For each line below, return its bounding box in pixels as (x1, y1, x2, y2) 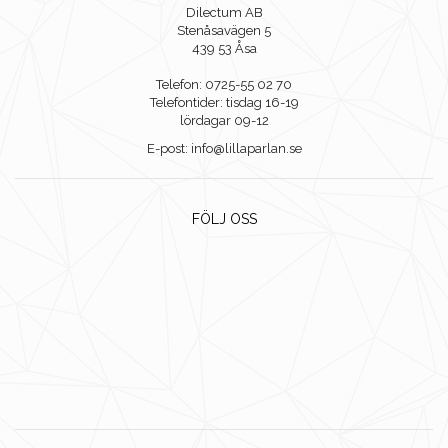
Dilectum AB (185, 5, 263, 21)
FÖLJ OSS (191, 211, 257, 228)
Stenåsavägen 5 (177, 23, 271, 39)
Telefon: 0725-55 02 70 (156, 77, 292, 93)
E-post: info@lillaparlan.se (146, 141, 302, 157)
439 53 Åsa (191, 41, 257, 57)
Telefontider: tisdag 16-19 (149, 95, 299, 111)
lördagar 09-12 (179, 113, 269, 129)
